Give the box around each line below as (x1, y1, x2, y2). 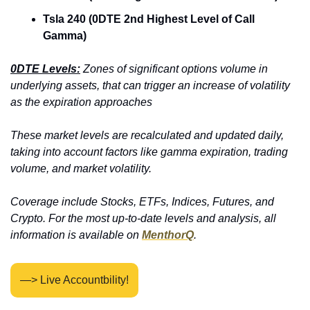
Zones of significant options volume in (80, 62, 268, 75)
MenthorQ (142, 228, 194, 241)
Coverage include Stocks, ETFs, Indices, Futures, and (10, 195, 274, 208)
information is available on (10, 228, 142, 241)
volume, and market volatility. (10, 162, 154, 174)
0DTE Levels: (10, 62, 80, 75)
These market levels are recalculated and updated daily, (10, 129, 284, 141)
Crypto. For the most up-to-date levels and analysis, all (10, 212, 276, 224)
